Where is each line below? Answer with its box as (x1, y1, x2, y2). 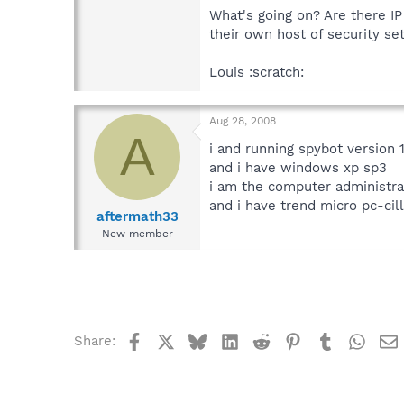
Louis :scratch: (209, 64, 304, 81)
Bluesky (206, 330, 259, 347)
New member (101, 226, 173, 240)
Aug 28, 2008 (209, 115, 276, 128)
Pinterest (301, 330, 362, 347)
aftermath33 (96, 207, 179, 225)
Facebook (142, 330, 205, 347)
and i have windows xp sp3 (209, 160, 387, 177)
